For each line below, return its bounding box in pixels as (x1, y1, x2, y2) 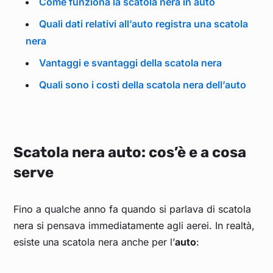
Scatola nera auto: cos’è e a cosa (13, 144, 247, 161)
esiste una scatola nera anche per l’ (13, 236, 175, 249)
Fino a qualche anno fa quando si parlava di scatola (13, 203, 252, 216)
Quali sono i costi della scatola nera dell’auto (39, 79, 247, 91)
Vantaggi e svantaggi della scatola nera (39, 57, 222, 69)
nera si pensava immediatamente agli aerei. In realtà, (13, 219, 255, 232)
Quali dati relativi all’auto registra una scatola (39, 18, 249, 30)
